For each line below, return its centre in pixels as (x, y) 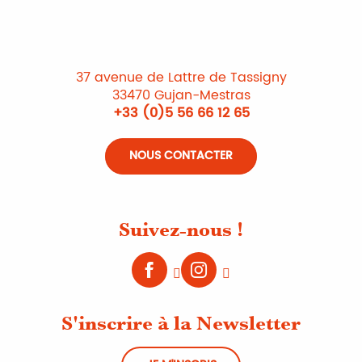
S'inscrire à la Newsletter (181, 323)
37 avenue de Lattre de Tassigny (181, 77)
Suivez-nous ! (181, 229)
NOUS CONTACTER (181, 156)
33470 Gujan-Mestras (181, 95)
